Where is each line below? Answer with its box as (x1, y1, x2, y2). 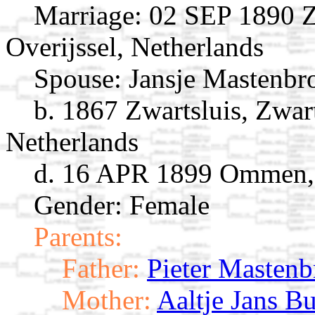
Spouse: (34, 63, 122, 94)
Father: (62, 252, 140, 283)
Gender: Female (34, 189, 210, 220)
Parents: (34, 221, 122, 252)
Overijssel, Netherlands (6, 31, 264, 62)
